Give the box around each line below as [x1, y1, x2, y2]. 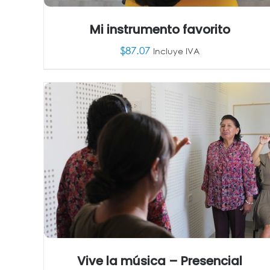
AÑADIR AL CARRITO [90, 83, 172, 92]
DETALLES [192, 83, 230, 92]
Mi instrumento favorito [89, 21, 230, 39]
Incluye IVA [153, 46, 200, 57]
